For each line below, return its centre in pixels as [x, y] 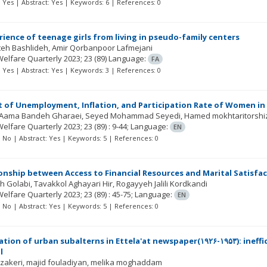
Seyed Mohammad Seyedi [133, 116]
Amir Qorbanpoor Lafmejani [103, 48]
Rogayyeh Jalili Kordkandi [162, 184]
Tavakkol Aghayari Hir [74, 184]
